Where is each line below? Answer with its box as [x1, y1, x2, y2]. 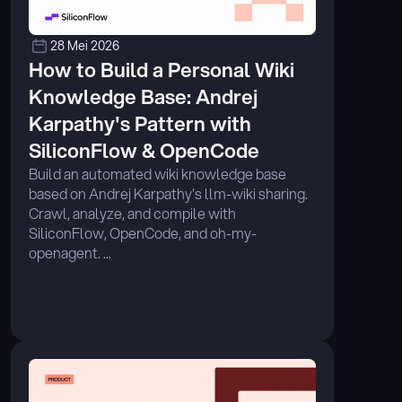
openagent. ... [29, 242, 111, 263]
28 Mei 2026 [50, 37, 119, 55]
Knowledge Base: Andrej [29, 83, 258, 110]
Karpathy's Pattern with [29, 109, 251, 137]
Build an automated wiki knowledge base [29, 163, 286, 184]
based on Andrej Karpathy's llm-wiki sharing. [29, 183, 308, 204]
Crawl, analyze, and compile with [29, 203, 236, 223]
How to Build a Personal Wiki [29, 56, 294, 83]
